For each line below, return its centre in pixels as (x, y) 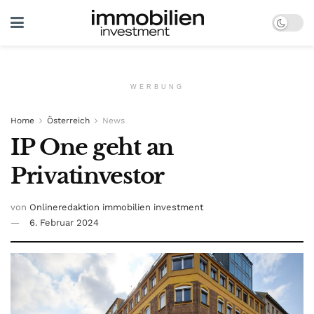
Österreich (68, 121)
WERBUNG (157, 87)
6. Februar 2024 (64, 222)
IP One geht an (92, 147)
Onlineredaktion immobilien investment (116, 207)
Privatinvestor (88, 176)
